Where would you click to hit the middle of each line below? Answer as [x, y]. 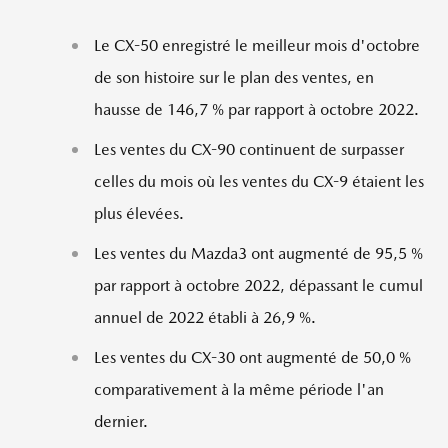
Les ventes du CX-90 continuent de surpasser [249, 149]
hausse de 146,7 [151, 109]
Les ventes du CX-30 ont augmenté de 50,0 [244, 357]
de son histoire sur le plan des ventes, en [234, 77]
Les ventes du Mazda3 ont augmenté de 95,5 [250, 253]
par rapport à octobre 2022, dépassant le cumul [258, 285]
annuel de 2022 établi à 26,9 [194, 317]
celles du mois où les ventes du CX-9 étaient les [259, 181]
